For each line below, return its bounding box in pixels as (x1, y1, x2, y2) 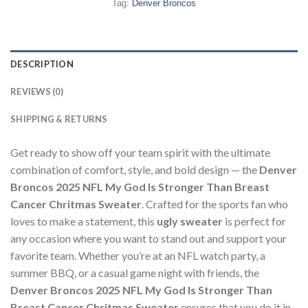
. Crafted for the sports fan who (142, 197, 288, 210)
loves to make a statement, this (10, 214, 157, 228)
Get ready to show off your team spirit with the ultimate (10, 145, 270, 159)
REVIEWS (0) (10, 85, 63, 97)
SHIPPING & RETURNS (10, 113, 108, 124)
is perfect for (223, 214, 286, 228)
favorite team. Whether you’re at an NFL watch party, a (10, 248, 265, 262)
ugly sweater (157, 214, 223, 228)
